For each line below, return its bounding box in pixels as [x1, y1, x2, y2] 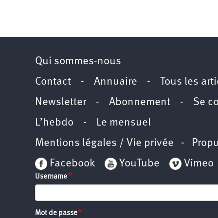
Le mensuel [96, 117, 151, 129]
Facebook [47, 158, 95, 170]
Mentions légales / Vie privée [35, 138, 174, 149]
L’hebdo [35, 117, 73, 129]
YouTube [117, 158, 160, 170]
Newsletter [35, 97, 86, 109]
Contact [35, 76, 71, 88]
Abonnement [109, 97, 170, 109]
